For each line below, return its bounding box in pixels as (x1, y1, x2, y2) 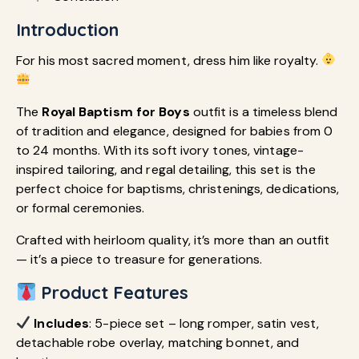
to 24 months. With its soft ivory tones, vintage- (16, 141, 304, 159)
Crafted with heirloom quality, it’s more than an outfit (16, 231, 330, 248)
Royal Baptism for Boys (42, 103, 190, 120)
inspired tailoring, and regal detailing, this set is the (16, 160, 316, 178)
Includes (34, 314, 90, 332)
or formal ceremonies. (16, 199, 145, 216)
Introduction (16, 18, 119, 41)
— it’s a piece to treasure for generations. (16, 250, 263, 268)
